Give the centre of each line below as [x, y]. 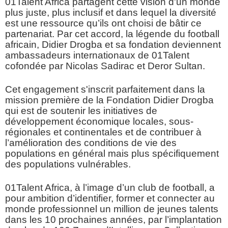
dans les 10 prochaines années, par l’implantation [113, 220]
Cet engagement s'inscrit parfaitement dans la [105, 90]
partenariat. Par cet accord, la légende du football [112, 34]
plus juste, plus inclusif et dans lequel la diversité [111, 13]
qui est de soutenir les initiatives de [81, 111]
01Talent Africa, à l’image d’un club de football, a [110, 188]
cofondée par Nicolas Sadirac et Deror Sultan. [105, 66]
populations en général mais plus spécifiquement [112, 154]
